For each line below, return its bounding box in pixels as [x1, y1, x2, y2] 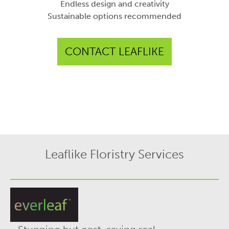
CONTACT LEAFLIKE [65, 44, 164, 58]
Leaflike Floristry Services [45, 146, 184, 162]
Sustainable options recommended [48, 11, 181, 21]
